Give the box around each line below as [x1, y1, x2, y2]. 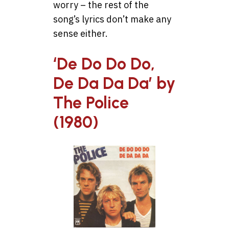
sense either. [53, 27, 108, 39]
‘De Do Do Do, [53, 54, 155, 74]
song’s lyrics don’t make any [53, 13, 171, 25]
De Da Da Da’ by [53, 74, 175, 94]
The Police [53, 93, 129, 113]
